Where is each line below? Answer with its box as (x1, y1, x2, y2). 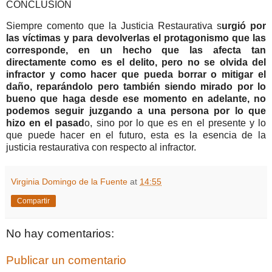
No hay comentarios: (6, 227, 114, 240)
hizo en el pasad (6, 118, 85, 129)
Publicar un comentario (6, 254, 126, 267)
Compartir (17, 197, 50, 206)
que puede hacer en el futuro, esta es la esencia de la (6, 130, 266, 141)
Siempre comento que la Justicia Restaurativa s (6, 21, 222, 32)
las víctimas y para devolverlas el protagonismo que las (6, 33, 266, 44)
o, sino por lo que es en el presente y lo (84, 118, 267, 129)
